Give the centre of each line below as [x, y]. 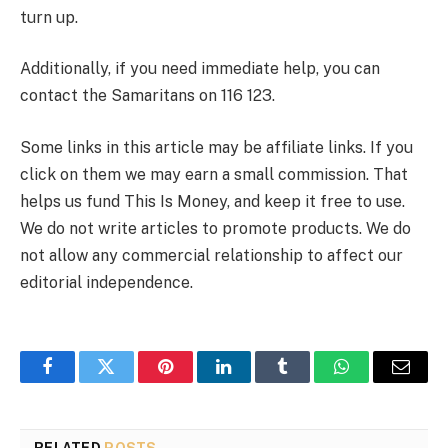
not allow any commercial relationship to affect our [211, 256]
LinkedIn [255, 381]
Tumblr [308, 381]
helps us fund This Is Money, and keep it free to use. [212, 202]
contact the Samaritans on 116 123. [147, 96]
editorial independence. [106, 283]
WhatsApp [379, 381]
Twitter [130, 381]
